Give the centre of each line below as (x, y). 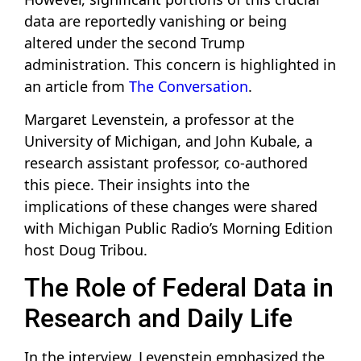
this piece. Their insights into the (137, 185)
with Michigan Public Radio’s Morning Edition (178, 228)
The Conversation (189, 86)
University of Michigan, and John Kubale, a (168, 141)
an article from (77, 86)
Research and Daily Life (158, 319)
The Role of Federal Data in (179, 288)
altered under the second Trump (135, 42)
